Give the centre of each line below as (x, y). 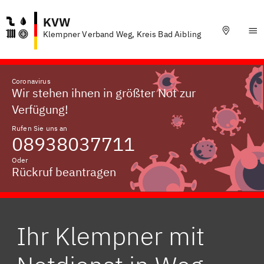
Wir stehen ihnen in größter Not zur (104, 93)
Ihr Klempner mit (110, 236)
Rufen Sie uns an (40, 128)
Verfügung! (40, 109)
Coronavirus (31, 81)
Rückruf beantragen (64, 172)
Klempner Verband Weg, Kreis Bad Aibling (122, 34)
